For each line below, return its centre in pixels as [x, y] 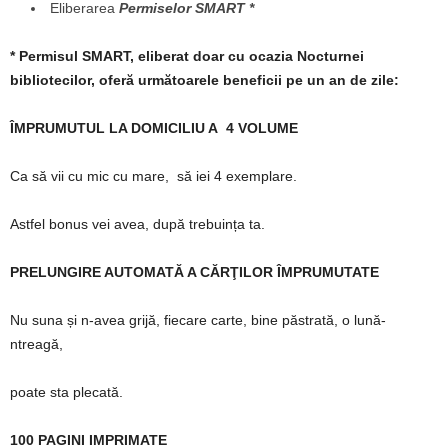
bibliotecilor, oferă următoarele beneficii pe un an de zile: [204, 79]
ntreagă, [36, 343]
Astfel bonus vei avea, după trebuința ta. [137, 223]
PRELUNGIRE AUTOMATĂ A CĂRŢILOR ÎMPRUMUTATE [194, 271]
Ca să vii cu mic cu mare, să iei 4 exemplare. [153, 175]
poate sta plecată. [66, 391]
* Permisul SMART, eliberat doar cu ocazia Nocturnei [187, 55]
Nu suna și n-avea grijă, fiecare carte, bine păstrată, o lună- [198, 319]
